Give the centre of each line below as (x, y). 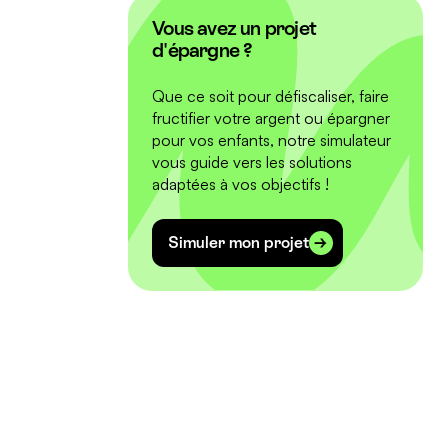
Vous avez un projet (234, 27)
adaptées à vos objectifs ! (241, 183)
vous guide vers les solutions (252, 161)
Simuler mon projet (239, 242)
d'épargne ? (202, 49)
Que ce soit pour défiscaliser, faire (271, 95)
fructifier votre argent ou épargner (271, 117)
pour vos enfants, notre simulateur (272, 139)
